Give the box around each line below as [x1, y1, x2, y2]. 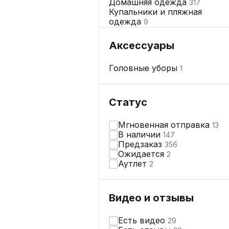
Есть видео [118, 215, 168, 225]
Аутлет [118, 158, 149, 169]
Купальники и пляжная [109, 7, 202, 17]
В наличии [118, 129, 163, 140]
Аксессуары [109, 39, 174, 52]
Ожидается [118, 149, 167, 159]
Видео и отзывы [109, 192, 194, 204]
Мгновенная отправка [118, 120, 212, 130]
